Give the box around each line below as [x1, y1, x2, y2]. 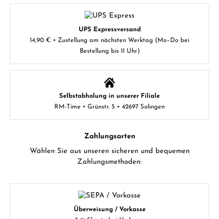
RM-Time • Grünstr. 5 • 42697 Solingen [54, 104, 165, 110]
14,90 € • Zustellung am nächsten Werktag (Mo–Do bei [30, 37, 189, 44]
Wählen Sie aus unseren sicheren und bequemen [29, 148, 190, 155]
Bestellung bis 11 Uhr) [79, 48, 140, 55]
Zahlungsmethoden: [77, 158, 142, 166]
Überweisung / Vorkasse [73, 206, 146, 213]
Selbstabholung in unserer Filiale [59, 93, 160, 100]
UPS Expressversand [78, 26, 141, 33]
